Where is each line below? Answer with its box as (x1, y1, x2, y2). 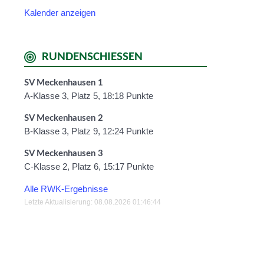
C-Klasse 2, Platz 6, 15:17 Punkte (24, 161, 154, 171)
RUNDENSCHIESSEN (42, 51, 143, 63)
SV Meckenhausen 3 (24, 149, 103, 158)
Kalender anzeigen (24, 8, 95, 18)
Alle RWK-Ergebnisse (24, 184, 108, 194)
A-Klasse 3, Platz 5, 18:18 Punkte (24, 91, 153, 101)
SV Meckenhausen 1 (24, 78, 103, 87)
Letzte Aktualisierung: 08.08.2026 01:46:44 (24, 198, 161, 206)
